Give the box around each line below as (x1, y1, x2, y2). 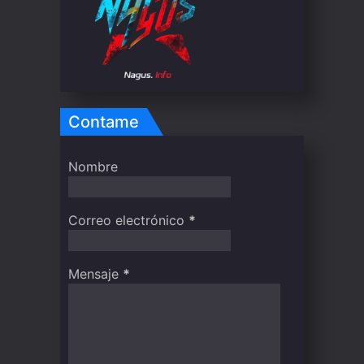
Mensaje (68, 266, 123, 282)
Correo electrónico (68, 212, 188, 228)
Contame (68, 112, 139, 132)
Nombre (68, 158, 118, 175)
